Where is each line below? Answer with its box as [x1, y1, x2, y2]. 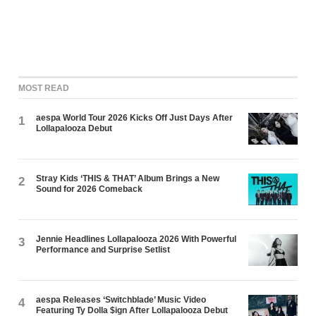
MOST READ [18, 83, 70, 94]
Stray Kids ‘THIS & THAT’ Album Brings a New [36, 174, 220, 184]
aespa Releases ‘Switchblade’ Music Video [36, 295, 207, 305]
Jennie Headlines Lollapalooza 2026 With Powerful [36, 234, 237, 245]
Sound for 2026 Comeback [36, 184, 143, 195]
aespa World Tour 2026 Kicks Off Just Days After [36, 113, 233, 123]
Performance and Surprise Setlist [36, 245, 171, 255]
